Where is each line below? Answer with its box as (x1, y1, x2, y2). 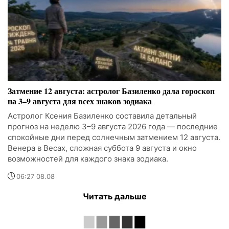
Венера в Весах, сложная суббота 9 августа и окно (8, 143, 197, 153)
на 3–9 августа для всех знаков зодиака (8, 95, 152, 107)
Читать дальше (82, 191, 147, 201)
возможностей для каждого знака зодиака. (8, 153, 168, 164)
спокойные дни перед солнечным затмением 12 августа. (8, 132, 220, 142)
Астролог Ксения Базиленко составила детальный (8, 110, 197, 121)
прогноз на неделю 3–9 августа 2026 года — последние (8, 121, 218, 131)
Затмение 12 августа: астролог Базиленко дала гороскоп (8, 84, 215, 97)
